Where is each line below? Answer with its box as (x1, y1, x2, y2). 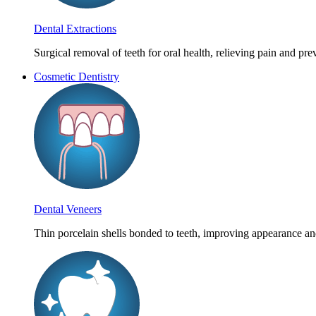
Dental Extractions (34, 23, 116, 35)
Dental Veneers (34, 203, 102, 215)
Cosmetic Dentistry (34, 71, 119, 83)
